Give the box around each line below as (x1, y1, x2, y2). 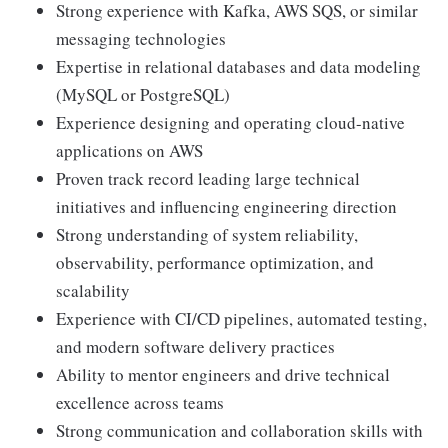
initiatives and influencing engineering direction (56, 194, 397, 218)
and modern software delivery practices (56, 334, 335, 358)
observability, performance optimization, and (56, 250, 374, 274)
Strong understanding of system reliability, (56, 222, 358, 246)
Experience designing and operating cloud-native (56, 110, 405, 134)
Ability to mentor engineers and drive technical (56, 362, 390, 386)
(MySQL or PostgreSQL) (56, 82, 230, 106)
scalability (56, 278, 130, 302)
